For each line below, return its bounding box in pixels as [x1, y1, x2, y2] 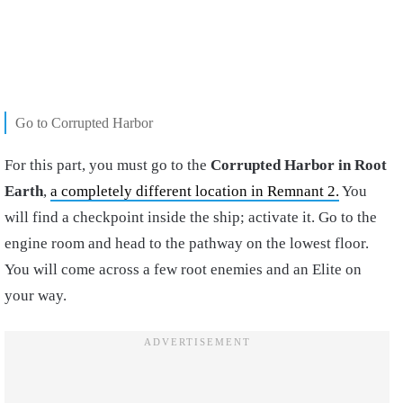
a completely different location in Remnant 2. [50, 183, 339, 201]
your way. [4, 287, 67, 305]
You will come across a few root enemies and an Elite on [4, 261, 362, 279]
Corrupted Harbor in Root [210, 157, 387, 175]
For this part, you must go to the [4, 157, 210, 175]
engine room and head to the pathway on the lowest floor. [4, 235, 369, 253]
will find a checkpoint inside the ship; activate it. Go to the [4, 209, 377, 227]
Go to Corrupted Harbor [15, 115, 153, 131]
